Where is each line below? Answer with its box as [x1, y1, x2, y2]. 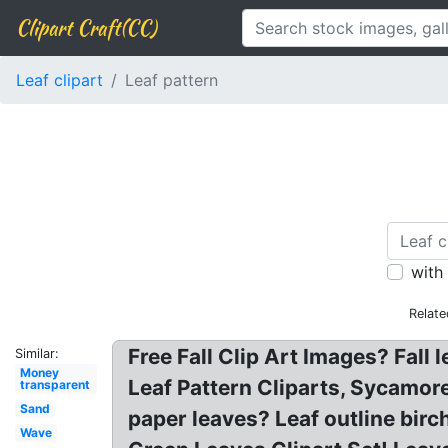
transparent [19, 377, 90, 392]
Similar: [15, 346, 59, 361]
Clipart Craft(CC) [16, 13, 156, 42]
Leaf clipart [16, 70, 103, 90]
